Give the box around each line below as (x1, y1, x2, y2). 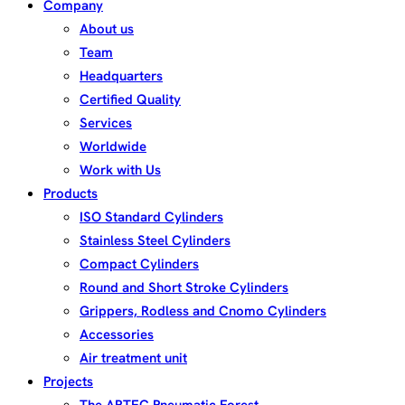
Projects (43, 372, 93, 391)
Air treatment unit (80, 349, 187, 367)
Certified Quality (80, 90, 181, 108)
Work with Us (80, 161, 161, 179)
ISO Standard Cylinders (80, 208, 223, 226)
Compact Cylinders (80, 255, 199, 273)
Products (43, 184, 98, 202)
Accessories (80, 325, 154, 344)
